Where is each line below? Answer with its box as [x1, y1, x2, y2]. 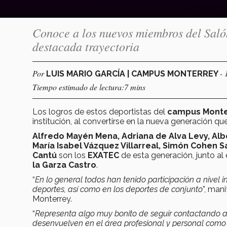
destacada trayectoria [32, 37, 139, 54]
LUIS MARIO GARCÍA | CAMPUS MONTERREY [46, 68, 220, 79]
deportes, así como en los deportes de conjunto [32, 184, 203, 194]
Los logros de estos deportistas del [32, 106, 167, 117]
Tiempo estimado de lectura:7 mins [32, 81, 145, 92]
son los [57, 150, 88, 160]
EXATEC [88, 150, 119, 160]
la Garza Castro [32, 160, 96, 170]
